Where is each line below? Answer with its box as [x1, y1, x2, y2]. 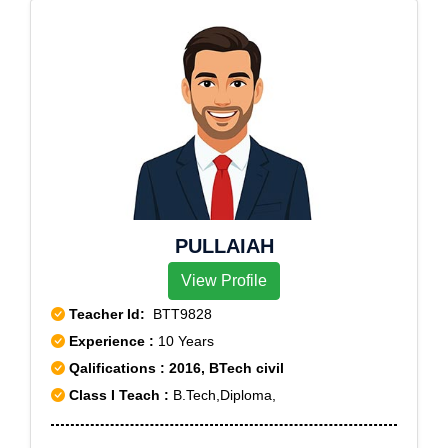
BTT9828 [145, 306, 212, 322]
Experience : [69, 333, 158, 349]
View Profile [181, 272, 267, 289]
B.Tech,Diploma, [169, 387, 276, 403]
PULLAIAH [174, 235, 274, 257]
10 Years [158, 333, 214, 349]
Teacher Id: [69, 306, 145, 322]
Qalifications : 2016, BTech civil [65, 360, 284, 376]
